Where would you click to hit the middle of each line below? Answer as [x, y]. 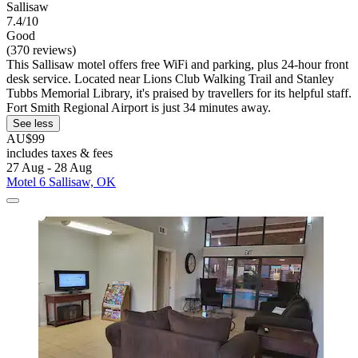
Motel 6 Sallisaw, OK [61, 182]
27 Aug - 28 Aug [49, 168]
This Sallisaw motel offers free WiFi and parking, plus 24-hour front [177, 65]
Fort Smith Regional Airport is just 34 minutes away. [139, 108]
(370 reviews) [41, 50]
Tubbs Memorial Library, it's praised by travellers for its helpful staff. [179, 93]
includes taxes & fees [60, 153]
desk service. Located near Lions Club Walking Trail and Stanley [170, 79]
